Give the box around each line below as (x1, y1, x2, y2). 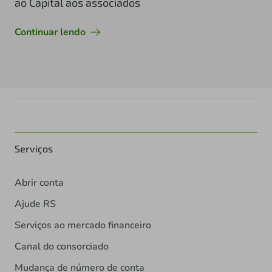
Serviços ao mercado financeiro (15, 219, 151, 233)
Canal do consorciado (15, 240, 109, 254)
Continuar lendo (15, 25, 86, 39)
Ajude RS (15, 197, 56, 211)
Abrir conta (15, 176, 64, 190)
